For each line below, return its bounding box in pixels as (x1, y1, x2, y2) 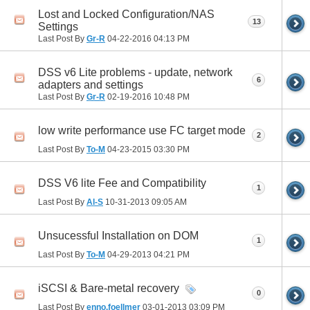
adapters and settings (38, 79, 143, 91)
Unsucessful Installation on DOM (38, 230, 199, 242)
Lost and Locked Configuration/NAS (38, 8, 215, 20)
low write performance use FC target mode (38, 125, 246, 137)
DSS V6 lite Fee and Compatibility (38, 177, 206, 190)
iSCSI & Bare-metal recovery (38, 282, 179, 295)
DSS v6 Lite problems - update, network (38, 66, 232, 79)
